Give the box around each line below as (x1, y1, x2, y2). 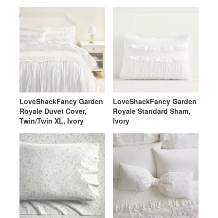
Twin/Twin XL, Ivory (19, 116, 84, 126)
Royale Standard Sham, (113, 106, 190, 116)
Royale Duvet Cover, (19, 106, 87, 116)
